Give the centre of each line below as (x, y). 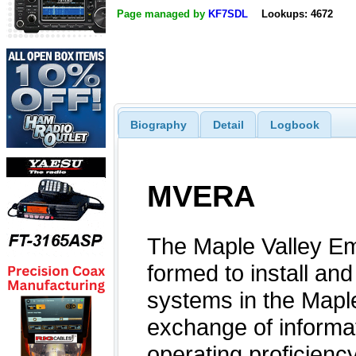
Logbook (294, 124)
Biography (158, 124)
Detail (228, 124)
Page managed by (163, 14)
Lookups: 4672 (297, 14)
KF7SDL (228, 14)
